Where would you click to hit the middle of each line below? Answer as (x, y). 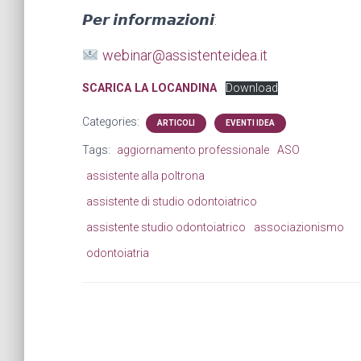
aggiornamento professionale (193, 149)
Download (251, 88)
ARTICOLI (176, 122)
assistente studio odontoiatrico (166, 227)
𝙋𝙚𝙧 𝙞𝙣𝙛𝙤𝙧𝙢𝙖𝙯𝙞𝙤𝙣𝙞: (151, 19)
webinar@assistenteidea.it (185, 55)
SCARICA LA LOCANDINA (149, 88)
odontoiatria (118, 253)
